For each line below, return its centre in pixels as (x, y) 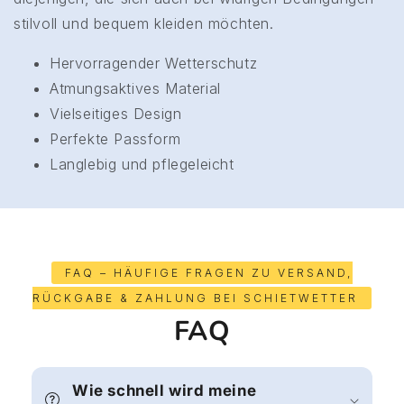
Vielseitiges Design (116, 113)
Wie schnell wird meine (165, 390)
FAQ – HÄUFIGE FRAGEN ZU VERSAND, (209, 272)
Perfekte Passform (115, 138)
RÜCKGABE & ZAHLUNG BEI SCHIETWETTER (195, 298)
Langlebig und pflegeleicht (142, 164)
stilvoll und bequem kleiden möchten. (144, 23)
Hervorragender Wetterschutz (154, 63)
